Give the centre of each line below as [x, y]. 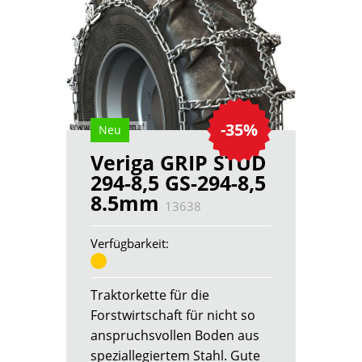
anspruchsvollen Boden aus [175, 335]
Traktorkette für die [150, 295]
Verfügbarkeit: [130, 244]
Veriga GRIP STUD [179, 163]
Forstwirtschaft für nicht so [173, 315]
